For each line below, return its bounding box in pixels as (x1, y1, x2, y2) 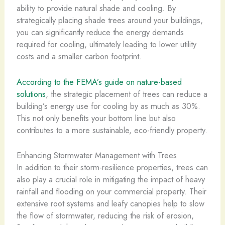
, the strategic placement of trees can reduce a (45, 87, 207, 100)
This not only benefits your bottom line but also (16, 111, 176, 124)
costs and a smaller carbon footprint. (16, 50, 142, 63)
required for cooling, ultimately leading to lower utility (16, 38, 196, 51)
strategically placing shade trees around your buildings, (16, 14, 203, 27)
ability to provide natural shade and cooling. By (16, 2, 176, 15)
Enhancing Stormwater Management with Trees (16, 149, 177, 161)
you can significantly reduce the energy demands (16, 26, 184, 39)
